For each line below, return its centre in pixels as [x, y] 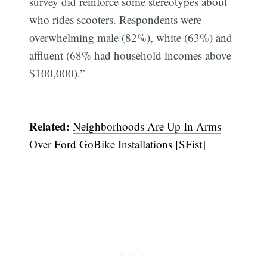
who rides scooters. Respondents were [116, 20]
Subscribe [219, 227]
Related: [50, 126]
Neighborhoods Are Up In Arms [147, 126]
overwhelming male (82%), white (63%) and [131, 38]
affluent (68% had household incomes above [131, 55]
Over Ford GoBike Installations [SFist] [118, 144]
